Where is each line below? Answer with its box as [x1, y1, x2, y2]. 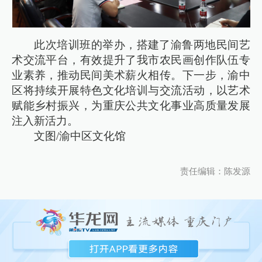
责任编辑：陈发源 [180, 167, 250, 177]
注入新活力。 [12, 114, 79, 127]
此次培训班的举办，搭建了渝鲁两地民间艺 [34, 38, 250, 51]
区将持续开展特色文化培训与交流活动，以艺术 [12, 84, 250, 96]
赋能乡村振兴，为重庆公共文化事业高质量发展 [12, 99, 250, 112]
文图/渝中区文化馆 [34, 129, 126, 142]
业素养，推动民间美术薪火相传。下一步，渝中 [12, 68, 250, 81]
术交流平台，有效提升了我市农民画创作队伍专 [12, 53, 250, 66]
